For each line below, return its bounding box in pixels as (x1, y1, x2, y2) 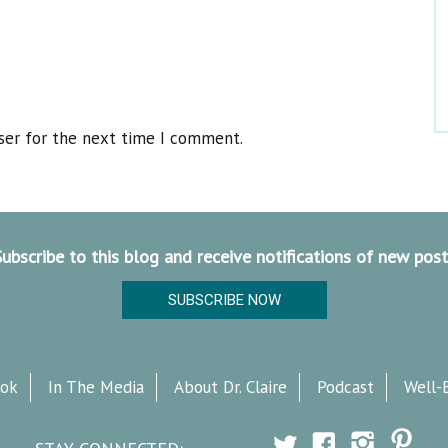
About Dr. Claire (174, 376, 288, 398)
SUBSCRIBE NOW (167, 290, 281, 309)
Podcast (317, 376, 375, 398)
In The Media (48, 376, 145, 398)
